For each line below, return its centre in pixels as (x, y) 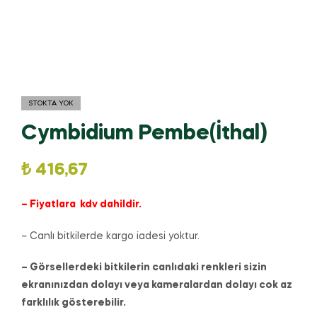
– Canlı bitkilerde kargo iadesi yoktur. (110, 236)
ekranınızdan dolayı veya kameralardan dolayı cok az (157, 286)
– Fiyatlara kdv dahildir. (81, 204)
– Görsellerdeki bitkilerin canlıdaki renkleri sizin (144, 268)
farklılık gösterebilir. (74, 303)
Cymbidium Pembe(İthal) (144, 134)
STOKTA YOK (51, 104)
